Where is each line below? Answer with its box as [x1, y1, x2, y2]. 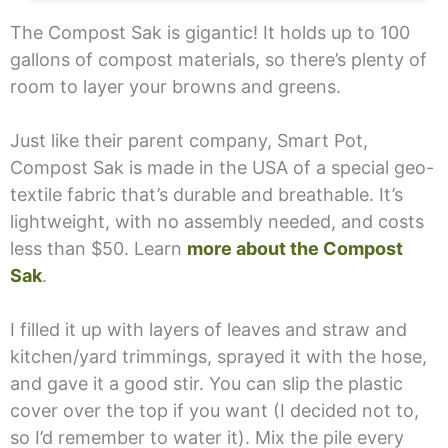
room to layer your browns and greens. [9, 75, 341, 97]
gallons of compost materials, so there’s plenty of [9, 48, 427, 70]
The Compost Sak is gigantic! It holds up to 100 [9, 21, 410, 43]
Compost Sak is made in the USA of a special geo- [9, 156, 434, 178]
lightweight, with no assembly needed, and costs [9, 210, 424, 232]
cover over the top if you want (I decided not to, [9, 399, 419, 421]
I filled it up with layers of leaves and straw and [9, 318, 407, 340]
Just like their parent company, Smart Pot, [9, 129, 368, 151]
